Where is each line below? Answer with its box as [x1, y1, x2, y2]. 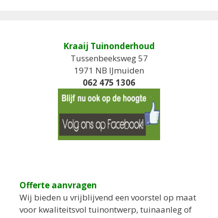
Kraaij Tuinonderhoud [63, 40, 155, 52]
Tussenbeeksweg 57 [70, 52, 148, 64]
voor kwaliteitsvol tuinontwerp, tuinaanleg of [19, 203, 192, 215]
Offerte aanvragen [19, 179, 97, 191]
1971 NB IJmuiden [74, 64, 144, 76]
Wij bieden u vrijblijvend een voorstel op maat [19, 191, 196, 203]
